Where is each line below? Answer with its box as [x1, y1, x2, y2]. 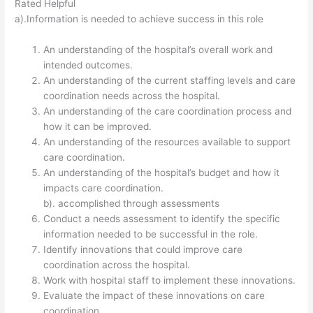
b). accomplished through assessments [43, 197, 220, 209]
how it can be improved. [43, 120, 152, 132]
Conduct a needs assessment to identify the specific [43, 212, 281, 224]
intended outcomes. [43, 59, 133, 71]
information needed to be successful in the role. [43, 228, 259, 240]
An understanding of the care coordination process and [43, 105, 292, 117]
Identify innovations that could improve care [43, 243, 243, 255]
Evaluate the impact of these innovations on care [43, 289, 265, 301]
